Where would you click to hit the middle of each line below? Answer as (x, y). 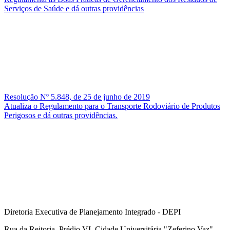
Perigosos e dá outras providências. (61, 115)
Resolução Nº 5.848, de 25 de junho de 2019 (77, 97)
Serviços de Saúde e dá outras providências (74, 8)
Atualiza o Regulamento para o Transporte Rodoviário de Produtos (112, 106)
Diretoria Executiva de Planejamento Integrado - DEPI (92, 212)
